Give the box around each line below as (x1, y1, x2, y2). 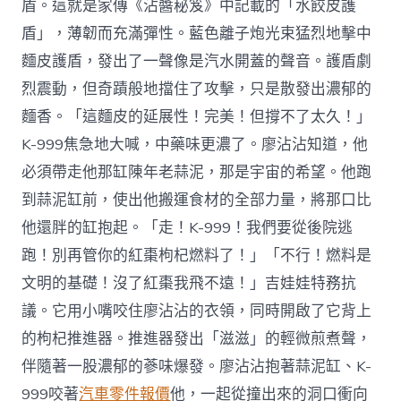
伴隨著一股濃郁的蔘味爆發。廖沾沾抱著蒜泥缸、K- (21, 355, 372, 377)
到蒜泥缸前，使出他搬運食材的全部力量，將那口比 (21, 189, 372, 210)
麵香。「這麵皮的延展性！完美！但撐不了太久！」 (21, 106, 372, 127)
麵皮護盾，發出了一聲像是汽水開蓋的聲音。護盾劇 (21, 50, 372, 72)
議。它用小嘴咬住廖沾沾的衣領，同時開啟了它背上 (21, 300, 372, 321)
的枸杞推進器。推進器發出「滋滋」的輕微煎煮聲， (21, 328, 372, 349)
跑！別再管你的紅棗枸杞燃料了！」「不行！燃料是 (21, 244, 372, 266)
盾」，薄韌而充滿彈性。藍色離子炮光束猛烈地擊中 (21, 22, 372, 44)
